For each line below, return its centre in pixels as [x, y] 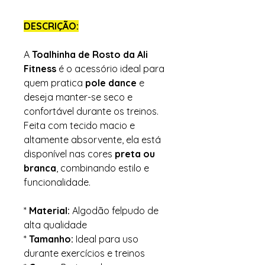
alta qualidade [55, 225]
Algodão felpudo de [114, 211]
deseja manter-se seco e [78, 97]
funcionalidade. [57, 182]
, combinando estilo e [103, 168]
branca [40, 168]
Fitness [40, 69]
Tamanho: [51, 239]
